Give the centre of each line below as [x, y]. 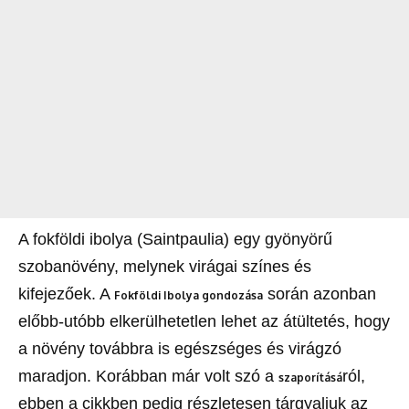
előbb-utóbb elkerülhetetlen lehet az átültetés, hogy [204, 322]
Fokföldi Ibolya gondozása [189, 296]
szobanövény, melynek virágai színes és [165, 267]
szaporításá [310, 378]
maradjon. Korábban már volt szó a [148, 377]
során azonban [320, 294]
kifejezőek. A [66, 294]
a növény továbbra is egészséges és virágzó [180, 349]
